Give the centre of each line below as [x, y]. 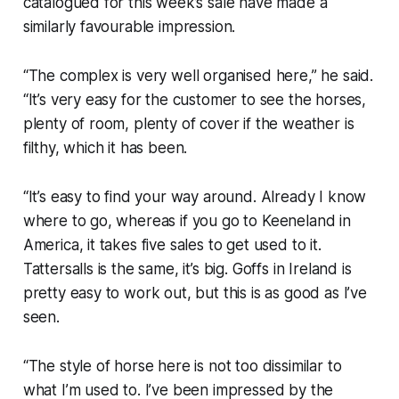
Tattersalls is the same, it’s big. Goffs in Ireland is [187, 269]
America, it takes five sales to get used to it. [172, 244]
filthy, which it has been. [105, 147]
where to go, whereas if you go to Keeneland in [187, 220]
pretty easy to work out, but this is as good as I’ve [195, 293]
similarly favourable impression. [129, 26]
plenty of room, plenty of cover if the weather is [188, 123]
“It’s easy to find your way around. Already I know [195, 196]
